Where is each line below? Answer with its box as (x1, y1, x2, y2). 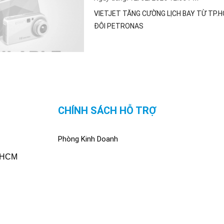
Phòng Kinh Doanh (57, 134, 118, 143)
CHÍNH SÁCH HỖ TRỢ (57, 104, 156, 116)
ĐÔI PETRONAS (93, 22, 143, 30)
